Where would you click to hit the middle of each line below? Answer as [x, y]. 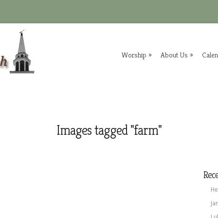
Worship [134, 55]
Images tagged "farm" [109, 130]
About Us [174, 55]
